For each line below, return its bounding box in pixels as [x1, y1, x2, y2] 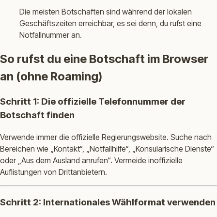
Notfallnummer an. [19, 30, 82, 40]
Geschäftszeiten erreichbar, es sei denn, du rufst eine [19, 18, 201, 29]
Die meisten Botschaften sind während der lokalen [19, 7, 192, 17]
